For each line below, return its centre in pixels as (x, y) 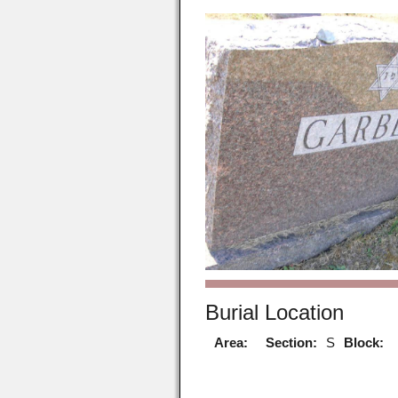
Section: (292, 342)
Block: (364, 342)
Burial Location (275, 312)
